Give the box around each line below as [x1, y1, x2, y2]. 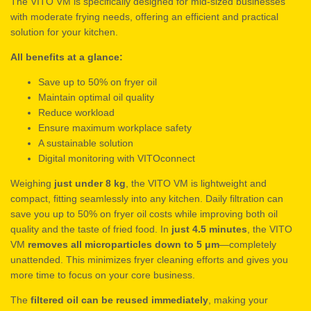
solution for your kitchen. [10, 26, 118, 37]
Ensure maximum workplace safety [38, 121, 192, 133]
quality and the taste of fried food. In [10, 223, 171, 235]
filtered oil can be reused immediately [28, 294, 208, 305]
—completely [219, 238, 276, 250]
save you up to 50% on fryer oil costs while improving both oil [10, 208, 278, 219]
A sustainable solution [38, 137, 133, 149]
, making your [208, 294, 268, 305]
